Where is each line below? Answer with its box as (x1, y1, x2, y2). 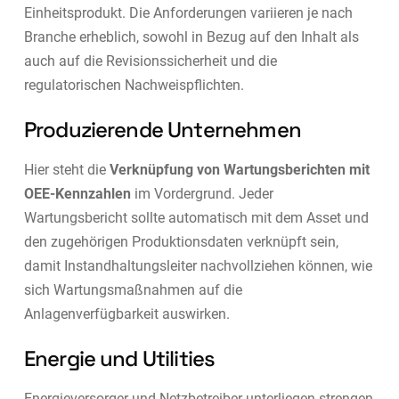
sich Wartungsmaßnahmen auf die (23, 281, 242, 298)
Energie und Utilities (23, 344, 216, 372)
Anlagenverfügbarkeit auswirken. (23, 305, 230, 322)
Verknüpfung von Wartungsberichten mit (109, 160, 370, 178)
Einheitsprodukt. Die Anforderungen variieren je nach (23, 4, 353, 21)
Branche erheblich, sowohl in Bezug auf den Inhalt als (23, 28, 359, 45)
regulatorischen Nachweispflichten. (23, 76, 244, 94)
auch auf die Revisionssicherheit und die (23, 52, 277, 69)
